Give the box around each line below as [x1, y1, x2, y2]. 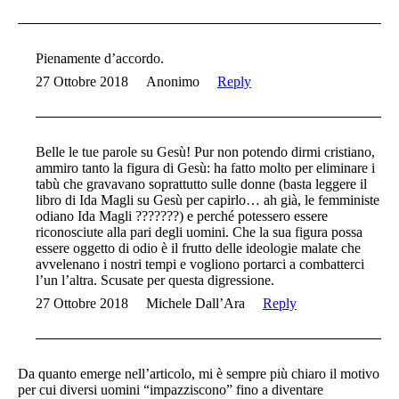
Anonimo [146, 74, 199, 90]
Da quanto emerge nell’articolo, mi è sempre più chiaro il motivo [18, 366, 379, 382]
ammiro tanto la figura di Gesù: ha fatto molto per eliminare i [36, 160, 375, 176]
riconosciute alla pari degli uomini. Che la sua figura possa [36, 224, 362, 240]
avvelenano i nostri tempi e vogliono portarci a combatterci [36, 256, 364, 273]
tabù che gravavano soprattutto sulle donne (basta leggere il [36, 176, 367, 192]
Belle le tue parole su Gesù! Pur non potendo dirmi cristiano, [36, 144, 375, 160]
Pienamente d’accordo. [36, 51, 164, 67]
